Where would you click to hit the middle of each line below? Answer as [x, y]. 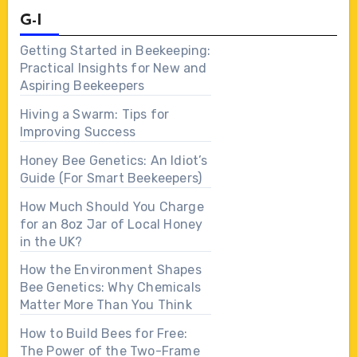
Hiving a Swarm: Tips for [94, 114]
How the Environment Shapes [110, 270]
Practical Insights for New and [113, 69]
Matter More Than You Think [106, 305]
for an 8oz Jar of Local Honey [111, 224]
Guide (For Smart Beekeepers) [111, 178]
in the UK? [51, 241]
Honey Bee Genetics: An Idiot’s [114, 160]
